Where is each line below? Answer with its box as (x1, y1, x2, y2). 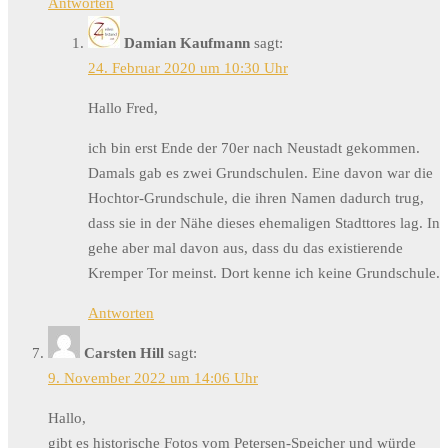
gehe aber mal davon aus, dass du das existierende (88, 240, 403, 257)
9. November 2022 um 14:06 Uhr (48, 370, 258, 387)
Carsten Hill (84, 345, 164, 362)
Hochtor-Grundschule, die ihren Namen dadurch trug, (88, 190, 424, 207)
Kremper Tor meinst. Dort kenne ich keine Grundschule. (88, 265, 440, 282)
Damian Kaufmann (124, 35, 250, 52)
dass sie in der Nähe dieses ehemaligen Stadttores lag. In (88, 215, 440, 232)
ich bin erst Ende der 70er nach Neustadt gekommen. (88, 140, 420, 157)
